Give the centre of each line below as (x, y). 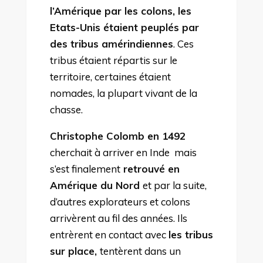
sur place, (75, 251)
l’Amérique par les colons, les (120, 11)
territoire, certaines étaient (110, 76)
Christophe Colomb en (106, 136)
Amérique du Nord (95, 185)
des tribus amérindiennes (111, 43)
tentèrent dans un (140, 251)
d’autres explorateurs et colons (120, 201)
